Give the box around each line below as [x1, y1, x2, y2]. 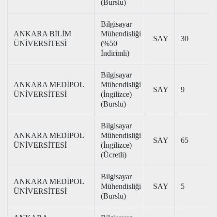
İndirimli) [101, 49, 129, 57]
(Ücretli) [101, 151, 126, 159]
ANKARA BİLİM [14, 30, 71, 38]
